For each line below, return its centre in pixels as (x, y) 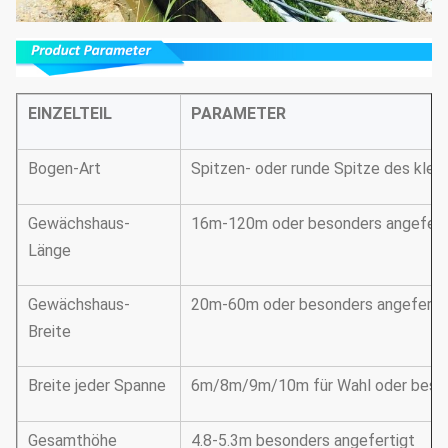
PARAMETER (238, 114)
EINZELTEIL (70, 114)
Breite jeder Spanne (97, 386)
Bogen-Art (64, 169)
